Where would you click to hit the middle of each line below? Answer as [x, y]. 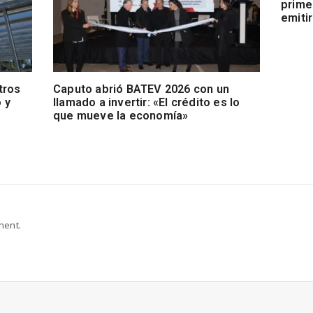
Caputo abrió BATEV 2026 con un [141, 89]
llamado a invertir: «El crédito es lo [146, 103]
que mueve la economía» [121, 116]
